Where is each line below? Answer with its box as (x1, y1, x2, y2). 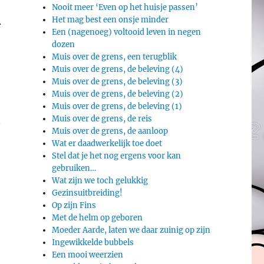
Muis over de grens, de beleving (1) (52, 101, 183, 111)
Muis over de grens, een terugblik (52, 51, 177, 62)
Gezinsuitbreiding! (52, 187, 123, 198)
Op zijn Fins (52, 200, 97, 210)
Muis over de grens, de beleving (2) (52, 88, 184, 99)
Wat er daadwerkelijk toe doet (52, 138, 163, 148)
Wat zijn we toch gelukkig (52, 175, 148, 186)
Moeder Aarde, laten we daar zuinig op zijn (52, 225, 211, 235)
